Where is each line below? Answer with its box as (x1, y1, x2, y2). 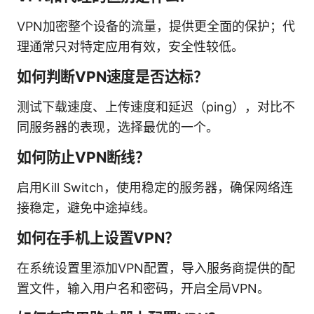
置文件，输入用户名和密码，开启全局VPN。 (17, 280, 270, 296)
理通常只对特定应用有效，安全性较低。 (17, 39, 244, 54)
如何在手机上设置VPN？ (17, 228, 179, 247)
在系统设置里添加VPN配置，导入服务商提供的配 (17, 260, 295, 275)
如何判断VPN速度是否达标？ (17, 67, 209, 86)
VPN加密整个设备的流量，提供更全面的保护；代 (17, 18, 295, 34)
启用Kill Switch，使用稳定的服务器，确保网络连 (17, 179, 293, 195)
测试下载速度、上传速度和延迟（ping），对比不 (17, 99, 295, 114)
